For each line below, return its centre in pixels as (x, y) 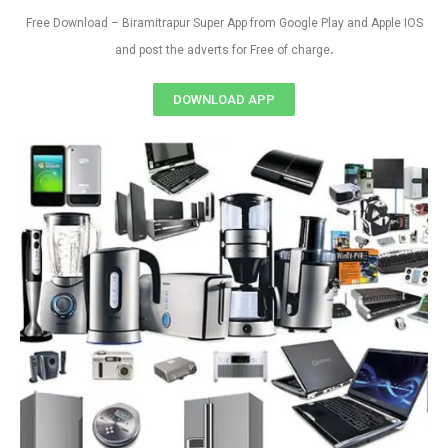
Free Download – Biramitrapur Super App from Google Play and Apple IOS (224, 23)
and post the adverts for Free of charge (222, 50)
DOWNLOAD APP (224, 99)
